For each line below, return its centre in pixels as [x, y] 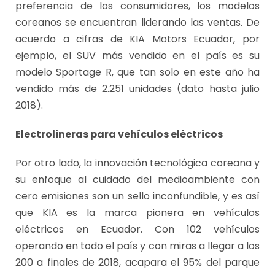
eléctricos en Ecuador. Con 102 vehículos [137, 230]
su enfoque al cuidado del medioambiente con [137, 180]
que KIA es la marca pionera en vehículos [137, 213]
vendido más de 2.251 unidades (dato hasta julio [137, 89]
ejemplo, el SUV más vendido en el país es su [137, 56]
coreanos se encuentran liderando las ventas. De [137, 23]
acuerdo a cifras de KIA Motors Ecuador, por [137, 39]
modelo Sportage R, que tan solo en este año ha [137, 72]
